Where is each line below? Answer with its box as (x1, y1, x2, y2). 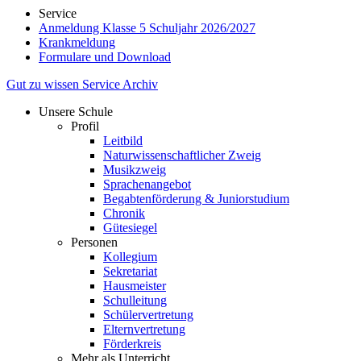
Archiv (122, 77, 158, 91)
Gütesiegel (103, 221, 157, 234)
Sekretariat (103, 264, 157, 278)
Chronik (103, 206, 145, 220)
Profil (71, 119, 99, 133)
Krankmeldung (39, 35, 115, 49)
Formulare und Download (39, 50, 171, 64)
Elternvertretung (103, 322, 185, 336)
